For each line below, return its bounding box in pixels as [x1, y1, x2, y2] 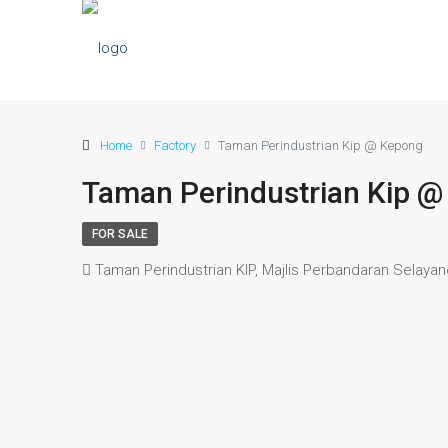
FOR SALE [92, 227, 148, 241]
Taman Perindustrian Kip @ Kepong [218, 137, 423, 153]
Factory [154, 137, 196, 153]
